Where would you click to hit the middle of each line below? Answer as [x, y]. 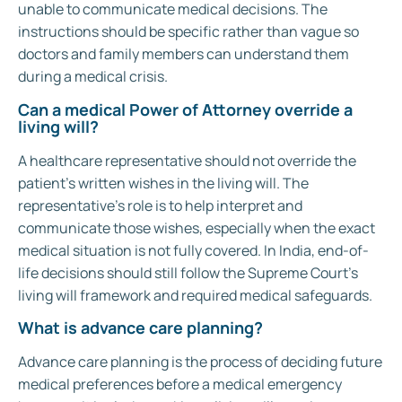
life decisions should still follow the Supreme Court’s [188, 272]
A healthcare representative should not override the [187, 160]
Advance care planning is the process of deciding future [200, 361]
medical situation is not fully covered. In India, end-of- [193, 250]
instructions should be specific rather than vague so [188, 32]
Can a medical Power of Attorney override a [185, 109]
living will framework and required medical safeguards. [195, 295]
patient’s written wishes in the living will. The [163, 183]
